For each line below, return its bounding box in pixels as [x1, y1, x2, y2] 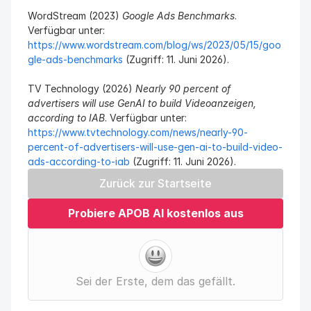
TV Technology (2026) [28, 83, 135, 94]
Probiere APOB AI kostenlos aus [67, 206, 244, 220]
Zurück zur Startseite [99, 176, 212, 190]
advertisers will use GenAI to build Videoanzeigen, [28, 97, 256, 109]
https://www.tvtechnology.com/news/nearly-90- [28, 126, 248, 138]
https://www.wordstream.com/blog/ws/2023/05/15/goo [28, 39, 281, 51]
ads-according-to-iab [28, 155, 130, 167]
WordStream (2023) [28, 10, 122, 22]
